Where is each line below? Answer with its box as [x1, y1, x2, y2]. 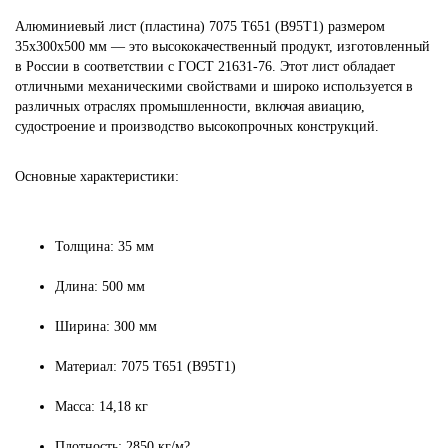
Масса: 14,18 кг [55, 399, 148, 415]
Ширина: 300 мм [55, 319, 157, 335]
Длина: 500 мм [55, 279, 145, 295]
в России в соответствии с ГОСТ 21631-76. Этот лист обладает [15, 59, 395, 75]
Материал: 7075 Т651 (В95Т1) [55, 359, 236, 375]
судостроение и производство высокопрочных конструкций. [15, 119, 379, 135]
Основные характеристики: [15, 169, 179, 185]
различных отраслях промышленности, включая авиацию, [15, 99, 365, 115]
